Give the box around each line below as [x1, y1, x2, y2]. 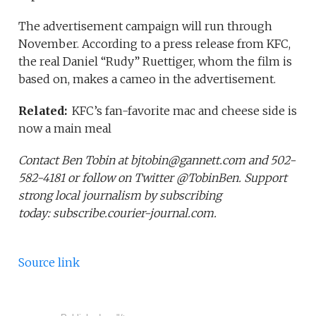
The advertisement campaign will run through [18, 19, 273, 34]
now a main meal [18, 121, 112, 136]
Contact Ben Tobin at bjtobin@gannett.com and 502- [18, 153, 296, 168]
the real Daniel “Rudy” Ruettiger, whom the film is [18, 54, 293, 69]
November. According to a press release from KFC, [18, 37, 291, 51]
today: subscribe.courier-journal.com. [18, 206, 217, 221]
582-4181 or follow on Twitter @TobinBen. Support [18, 171, 288, 186]
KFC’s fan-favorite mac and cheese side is [72, 104, 298, 119]
